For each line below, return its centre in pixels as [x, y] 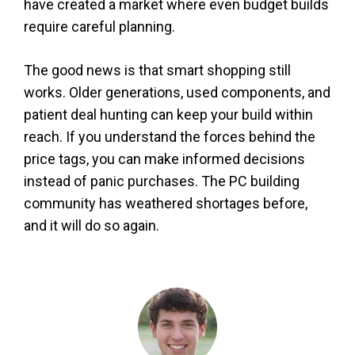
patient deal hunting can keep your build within [168, 114]
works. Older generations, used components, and [177, 92]
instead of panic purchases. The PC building [162, 181]
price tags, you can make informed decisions [164, 158]
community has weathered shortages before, [166, 203]
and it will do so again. [92, 225]
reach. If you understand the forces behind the [170, 136]
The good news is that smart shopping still [157, 70]
